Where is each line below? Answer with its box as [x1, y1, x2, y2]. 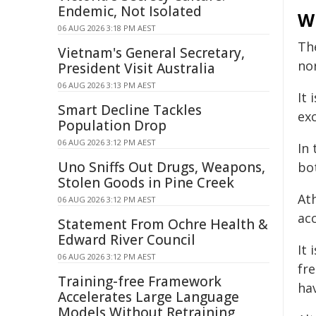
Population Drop [58, 116, 166, 135]
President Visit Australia [58, 59, 215, 78]
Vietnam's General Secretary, [58, 44, 245, 62]
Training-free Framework [58, 272, 221, 291]
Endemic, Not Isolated [58, 2, 202, 20]
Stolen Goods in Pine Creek [58, 174, 234, 192]
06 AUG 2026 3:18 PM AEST [58, 23, 156, 33]
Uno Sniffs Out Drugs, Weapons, [58, 158, 265, 176]
